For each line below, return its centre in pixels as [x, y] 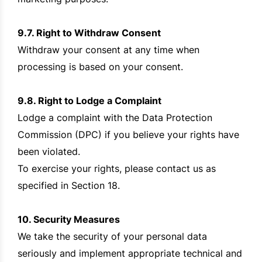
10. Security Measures [69, 220]
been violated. [49, 152]
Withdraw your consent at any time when [108, 50]
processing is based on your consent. [100, 67]
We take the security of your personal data [112, 237]
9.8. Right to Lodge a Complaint [89, 101]
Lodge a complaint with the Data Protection [115, 118]
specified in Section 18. [69, 186]
